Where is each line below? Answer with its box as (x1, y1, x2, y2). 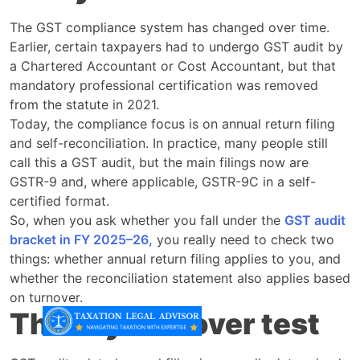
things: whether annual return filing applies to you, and (10, 250, 341, 267)
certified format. (10, 192, 109, 209)
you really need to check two (153, 231, 334, 247)
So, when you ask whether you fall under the (10, 211, 284, 228)
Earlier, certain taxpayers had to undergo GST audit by (10, 38, 343, 55)
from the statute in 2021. (10, 96, 159, 112)
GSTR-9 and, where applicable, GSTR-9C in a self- (10, 173, 316, 190)
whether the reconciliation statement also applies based (10, 269, 350, 286)
